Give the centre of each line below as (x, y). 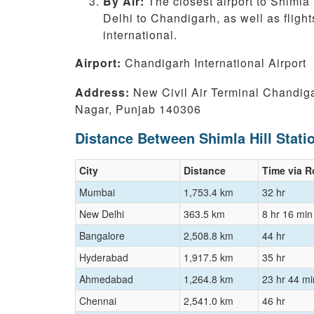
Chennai (98, 301)
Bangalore (102, 236)
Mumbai (97, 192)
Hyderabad (104, 258)
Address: (104, 93)
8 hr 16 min (287, 214)
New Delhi (102, 214)
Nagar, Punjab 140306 (138, 109)
